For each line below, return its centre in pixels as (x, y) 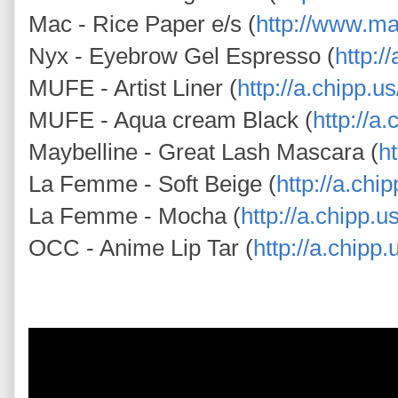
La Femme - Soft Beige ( (152, 183)
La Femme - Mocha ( (135, 215)
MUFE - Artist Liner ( (133, 88)
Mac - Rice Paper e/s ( (142, 24)
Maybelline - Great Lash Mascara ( (203, 151)
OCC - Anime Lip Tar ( (141, 247)
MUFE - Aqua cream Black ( (171, 119)
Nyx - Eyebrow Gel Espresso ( (182, 56)
